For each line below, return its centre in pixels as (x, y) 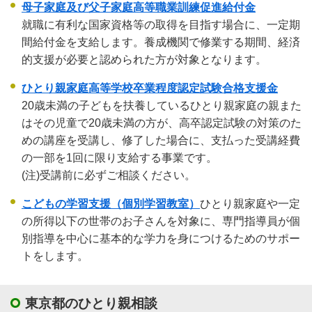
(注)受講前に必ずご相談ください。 (109, 175)
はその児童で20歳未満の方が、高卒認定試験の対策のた (162, 123)
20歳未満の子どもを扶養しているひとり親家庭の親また (162, 106)
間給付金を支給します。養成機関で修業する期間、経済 (161, 42)
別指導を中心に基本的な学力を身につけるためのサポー (161, 239)
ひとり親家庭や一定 (250, 204)
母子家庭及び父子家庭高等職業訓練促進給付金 (139, 8)
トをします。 (55, 256)
